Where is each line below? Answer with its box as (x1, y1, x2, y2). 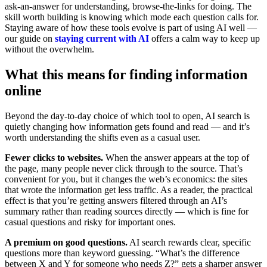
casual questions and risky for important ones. (5, 216, 176, 227)
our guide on (5, 33, 55, 44)
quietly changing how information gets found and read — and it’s (5, 121, 250, 132)
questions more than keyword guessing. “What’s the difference (5, 247, 240, 258)
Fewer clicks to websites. (5, 152, 103, 163)
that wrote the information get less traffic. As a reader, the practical (5, 184, 253, 195)
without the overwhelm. (5, 44, 94, 54)
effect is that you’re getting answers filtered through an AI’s (5, 195, 227, 206)
